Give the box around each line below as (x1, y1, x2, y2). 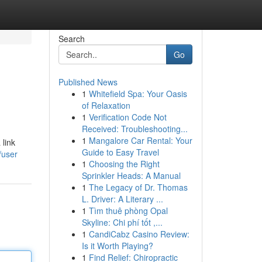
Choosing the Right (88, 158, 160, 170)
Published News (58, 76, 118, 88)
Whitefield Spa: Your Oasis (88, 88, 187, 99)
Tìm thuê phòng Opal (88, 205, 168, 216)
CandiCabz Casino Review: (88, 228, 189, 240)
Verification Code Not (88, 111, 167, 123)
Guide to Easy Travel (81, 146, 159, 158)
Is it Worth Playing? (81, 240, 153, 251)
